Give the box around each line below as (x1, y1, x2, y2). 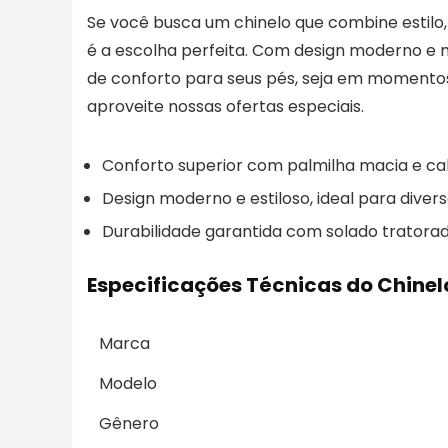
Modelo (99, 371, 157, 395)
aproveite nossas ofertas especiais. (87, 94, 364, 118)
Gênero (99, 411, 159, 435)
